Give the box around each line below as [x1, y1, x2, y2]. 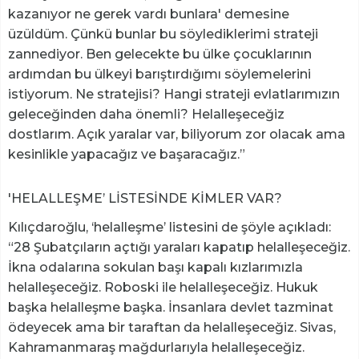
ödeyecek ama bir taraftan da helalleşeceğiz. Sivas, [8, 320, 336, 336]
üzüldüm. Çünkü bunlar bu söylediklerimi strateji [8, 26, 318, 42]
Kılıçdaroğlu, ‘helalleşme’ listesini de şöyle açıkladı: [8, 220, 331, 236]
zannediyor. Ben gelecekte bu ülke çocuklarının [8, 46, 312, 63]
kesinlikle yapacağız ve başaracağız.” [8, 147, 248, 163]
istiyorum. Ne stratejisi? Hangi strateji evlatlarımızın [8, 87, 340, 103]
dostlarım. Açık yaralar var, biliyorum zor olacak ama [8, 127, 345, 143]
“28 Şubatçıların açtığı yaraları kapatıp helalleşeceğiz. [8, 240, 350, 256]
